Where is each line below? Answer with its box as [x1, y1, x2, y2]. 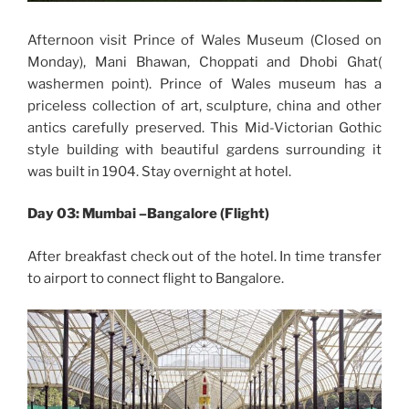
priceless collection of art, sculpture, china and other [27, 97, 382, 114]
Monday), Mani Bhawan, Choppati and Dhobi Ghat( [27, 53, 382, 70]
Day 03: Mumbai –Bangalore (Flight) [27, 205, 269, 223]
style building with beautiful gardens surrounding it [27, 141, 382, 158]
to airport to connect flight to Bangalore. [27, 269, 284, 287]
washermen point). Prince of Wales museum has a [27, 75, 382, 92]
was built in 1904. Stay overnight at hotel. [27, 163, 291, 180]
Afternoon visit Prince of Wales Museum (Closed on [27, 31, 382, 48]
